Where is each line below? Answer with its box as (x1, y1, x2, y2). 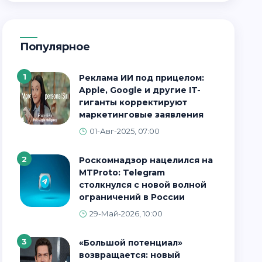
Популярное (29, 40, 91, 53)
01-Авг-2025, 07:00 (89, 126, 160, 136)
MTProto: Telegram (79, 167, 166, 178)
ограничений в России (79, 192, 185, 202)
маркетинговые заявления (79, 109, 204, 120)
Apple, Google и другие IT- (79, 85, 201, 95)
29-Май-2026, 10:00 (89, 209, 163, 218)
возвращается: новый (79, 250, 181, 260)
